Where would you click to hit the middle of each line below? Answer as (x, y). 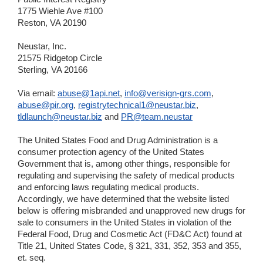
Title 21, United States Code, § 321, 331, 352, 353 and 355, (129, 246)
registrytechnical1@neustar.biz (137, 105)
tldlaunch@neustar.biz (60, 117)
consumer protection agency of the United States (111, 152)
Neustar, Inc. (42, 47)
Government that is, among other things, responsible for (124, 164)
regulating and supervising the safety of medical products (126, 176)
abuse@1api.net (89, 94)
